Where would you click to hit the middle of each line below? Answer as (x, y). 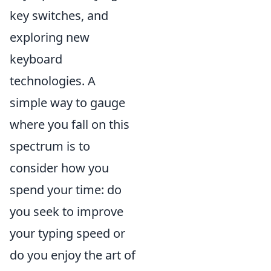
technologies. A (53, 81)
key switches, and (59, 15)
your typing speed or (67, 233)
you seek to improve (67, 211)
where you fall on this (70, 124)
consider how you (59, 168)
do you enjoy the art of (73, 255)
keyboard (36, 59)
